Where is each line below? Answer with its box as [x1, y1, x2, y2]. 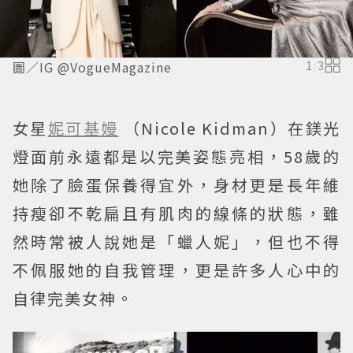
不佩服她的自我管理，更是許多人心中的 [13, 258, 340, 282]
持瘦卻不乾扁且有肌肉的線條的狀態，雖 [13, 202, 340, 225]
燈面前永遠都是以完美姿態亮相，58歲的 [13, 145, 340, 169]
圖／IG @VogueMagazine [13, 58, 172, 77]
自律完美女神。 [13, 287, 134, 310]
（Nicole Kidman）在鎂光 [123, 117, 341, 140]
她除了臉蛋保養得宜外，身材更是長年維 [13, 173, 340, 197]
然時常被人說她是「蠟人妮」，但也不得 [13, 230, 340, 254]
